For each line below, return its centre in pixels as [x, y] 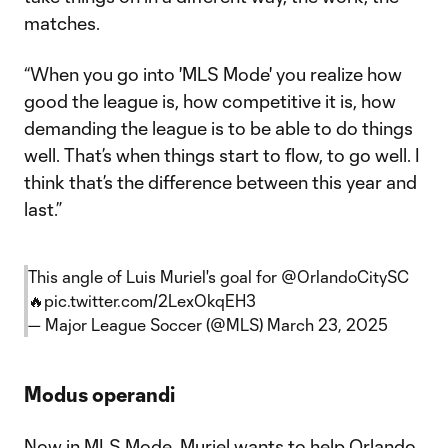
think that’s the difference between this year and [220, 182]
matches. [62, 23]
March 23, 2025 [327, 324]
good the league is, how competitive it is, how [210, 101]
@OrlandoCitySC [345, 276]
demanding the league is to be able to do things [218, 128]
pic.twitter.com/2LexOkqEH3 [150, 300]
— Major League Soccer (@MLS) [147, 324]
